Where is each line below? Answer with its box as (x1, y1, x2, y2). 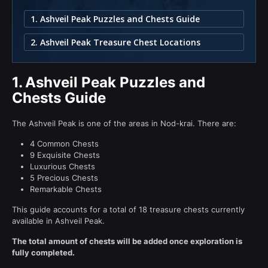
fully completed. (12, 247, 75, 257)
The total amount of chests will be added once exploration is (12, 236, 242, 246)
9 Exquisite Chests (30, 150, 100, 160)
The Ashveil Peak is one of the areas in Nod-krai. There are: (12, 118, 236, 128)
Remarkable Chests (30, 184, 102, 194)
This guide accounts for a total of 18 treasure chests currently (12, 204, 245, 214)
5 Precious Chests (30, 172, 98, 182)
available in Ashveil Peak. (12, 215, 105, 226)
